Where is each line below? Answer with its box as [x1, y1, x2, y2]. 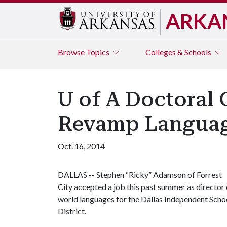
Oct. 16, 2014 [58, 141, 105, 151]
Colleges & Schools [145, 47, 213, 57]
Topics [86, 47, 111, 57]
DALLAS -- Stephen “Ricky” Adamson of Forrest [58, 170, 222, 179]
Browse [58, 47, 86, 57]
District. [58, 206, 86, 216]
